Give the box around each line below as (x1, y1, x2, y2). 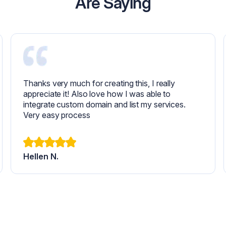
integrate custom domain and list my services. (23, 99, 186, 110)
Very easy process (23, 110, 90, 121)
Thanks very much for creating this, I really (23, 78, 176, 89)
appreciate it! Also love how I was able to (23, 89, 171, 99)
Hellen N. (23, 151, 59, 162)
